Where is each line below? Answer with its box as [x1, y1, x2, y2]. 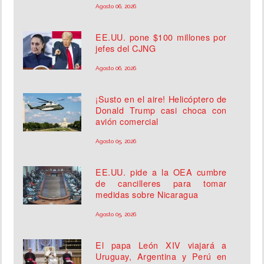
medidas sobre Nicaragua [95, 188, 199, 201]
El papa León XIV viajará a [95, 239, 227, 252]
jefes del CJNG [95, 42, 156, 55]
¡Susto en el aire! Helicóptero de [95, 93, 227, 105]
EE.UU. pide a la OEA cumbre [95, 166, 227, 179]
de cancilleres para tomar [95, 177, 227, 190]
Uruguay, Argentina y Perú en [95, 250, 227, 263]
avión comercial [95, 115, 159, 128]
